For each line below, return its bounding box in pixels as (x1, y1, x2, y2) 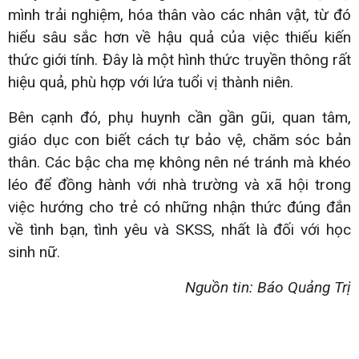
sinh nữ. (8, 242, 60, 261)
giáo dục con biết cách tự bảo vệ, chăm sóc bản (8, 130, 351, 149)
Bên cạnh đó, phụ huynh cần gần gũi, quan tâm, (8, 107, 351, 127)
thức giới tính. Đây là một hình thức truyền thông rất (8, 50, 351, 69)
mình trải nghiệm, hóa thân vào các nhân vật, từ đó (8, 5, 351, 24)
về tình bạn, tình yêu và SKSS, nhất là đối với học (8, 220, 351, 239)
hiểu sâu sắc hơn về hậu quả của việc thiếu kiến (8, 27, 351, 46)
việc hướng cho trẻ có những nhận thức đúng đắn (8, 197, 351, 216)
